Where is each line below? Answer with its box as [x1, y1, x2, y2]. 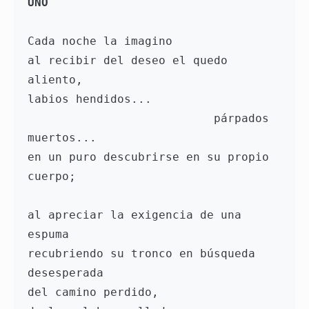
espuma [28, 228, 76, 241]
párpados [28, 112, 214, 126]
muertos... [28, 131, 103, 145]
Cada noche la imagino [28, 34, 179, 48]
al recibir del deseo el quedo [28, 54, 228, 68]
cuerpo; [28, 170, 83, 183]
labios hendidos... [28, 92, 159, 106]
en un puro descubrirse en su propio [28, 150, 269, 164]
